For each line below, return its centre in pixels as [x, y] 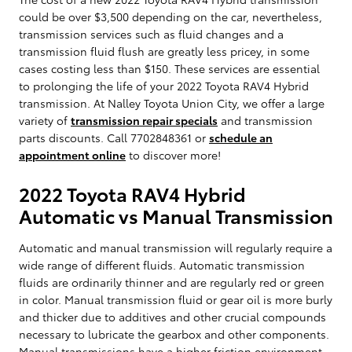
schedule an [241, 137]
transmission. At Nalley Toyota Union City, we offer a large [172, 103]
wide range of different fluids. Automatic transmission [162, 264]
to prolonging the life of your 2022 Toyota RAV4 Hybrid [164, 85]
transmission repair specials [144, 120]
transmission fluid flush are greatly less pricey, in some [164, 51]
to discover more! [173, 154]
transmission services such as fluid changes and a [151, 33]
